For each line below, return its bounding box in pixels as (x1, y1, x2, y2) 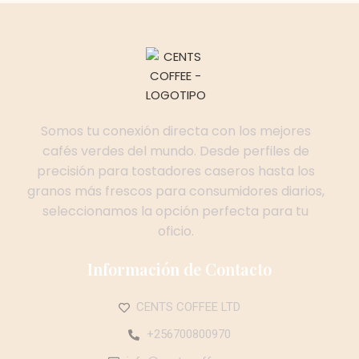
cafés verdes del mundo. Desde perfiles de (42, 142, 309, 161)
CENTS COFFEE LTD (136, 300, 241, 315)
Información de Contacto (87, 258, 272, 280)
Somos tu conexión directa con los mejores (40, 122, 311, 141)
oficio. (157, 222, 194, 241)
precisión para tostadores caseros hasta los (36, 162, 315, 181)
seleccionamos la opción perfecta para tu (42, 202, 309, 221)
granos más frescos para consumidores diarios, (26, 182, 325, 201)
